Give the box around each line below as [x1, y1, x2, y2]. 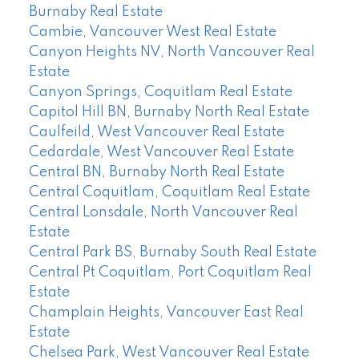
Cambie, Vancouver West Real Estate [28, 24, 276, 39]
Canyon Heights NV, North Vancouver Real [28, 44, 315, 59]
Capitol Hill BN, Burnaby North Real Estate [28, 104, 309, 119]
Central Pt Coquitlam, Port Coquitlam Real [28, 264, 312, 280]
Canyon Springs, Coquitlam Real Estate [28, 84, 292, 99]
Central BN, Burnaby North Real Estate [28, 164, 284, 179]
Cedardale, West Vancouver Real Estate [28, 144, 294, 159]
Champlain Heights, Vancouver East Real [28, 305, 304, 320]
